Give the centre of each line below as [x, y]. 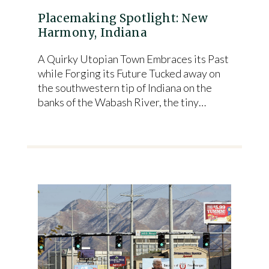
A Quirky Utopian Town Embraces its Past [133, 59]
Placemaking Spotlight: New [122, 18]
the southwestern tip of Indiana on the [125, 88]
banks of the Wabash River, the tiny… [122, 102]
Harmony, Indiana [92, 32]
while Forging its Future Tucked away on [129, 73]
